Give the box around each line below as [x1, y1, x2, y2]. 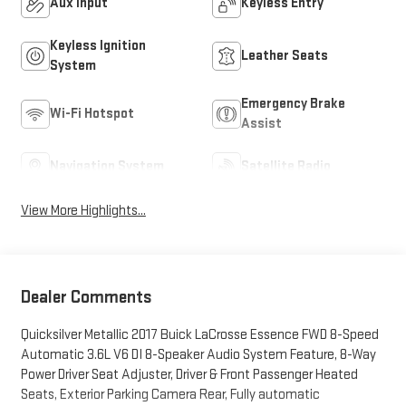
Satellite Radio [241, 158, 331, 175]
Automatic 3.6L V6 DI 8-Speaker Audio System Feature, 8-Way [20, 346, 376, 364]
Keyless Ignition [49, 37, 146, 54]
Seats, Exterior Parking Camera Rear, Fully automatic [20, 386, 320, 404]
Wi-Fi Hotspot [49, 105, 134, 122]
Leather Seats [241, 47, 328, 64]
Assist [241, 115, 282, 132]
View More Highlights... [20, 202, 146, 220]
